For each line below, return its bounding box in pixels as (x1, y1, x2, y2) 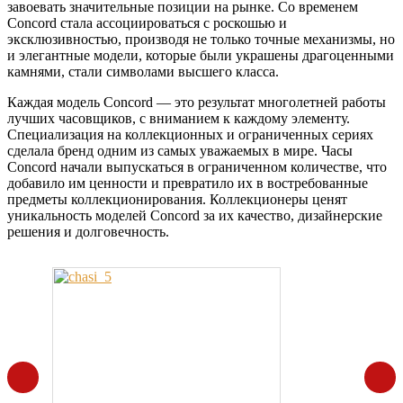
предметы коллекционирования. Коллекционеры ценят (7, 191, 347, 207)
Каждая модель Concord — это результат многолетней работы (7, 94, 386, 110)
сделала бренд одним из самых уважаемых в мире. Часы (7, 142, 353, 158)
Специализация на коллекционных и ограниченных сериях (7, 126, 373, 142)
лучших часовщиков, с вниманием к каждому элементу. (7, 110, 350, 126)
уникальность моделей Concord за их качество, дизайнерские (7, 207, 382, 223)
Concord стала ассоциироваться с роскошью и (7, 14, 287, 31)
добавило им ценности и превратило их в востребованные (7, 175, 368, 191)
